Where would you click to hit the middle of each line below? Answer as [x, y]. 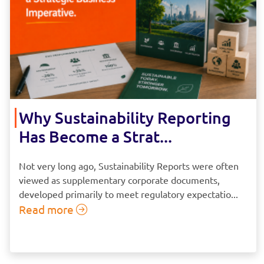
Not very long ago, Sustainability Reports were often [129, 165]
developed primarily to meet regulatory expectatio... [128, 194]
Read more [47, 209]
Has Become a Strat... [95, 136]
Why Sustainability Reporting [125, 117]
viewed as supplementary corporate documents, [119, 179]
